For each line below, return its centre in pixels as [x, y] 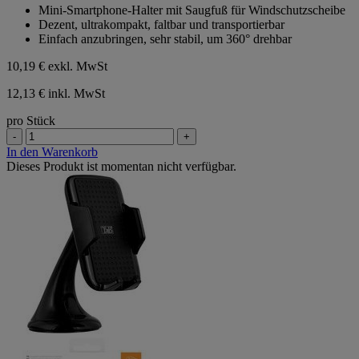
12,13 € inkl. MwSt [56, 93]
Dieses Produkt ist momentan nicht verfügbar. [121, 166]
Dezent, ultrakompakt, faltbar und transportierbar [161, 24]
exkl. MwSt [78, 66]
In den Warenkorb [52, 151]
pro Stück [31, 120]
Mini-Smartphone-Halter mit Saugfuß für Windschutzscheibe [192, 10]
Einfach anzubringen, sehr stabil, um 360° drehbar [165, 38]
